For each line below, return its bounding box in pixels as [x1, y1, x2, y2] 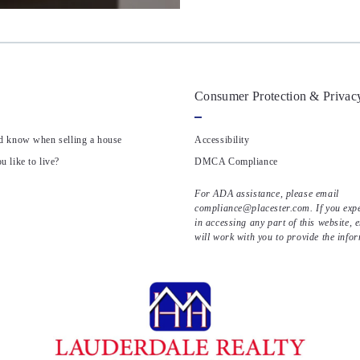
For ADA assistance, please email [194, 189, 339, 200]
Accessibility [194, 134, 250, 145]
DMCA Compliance [194, 156, 278, 167]
